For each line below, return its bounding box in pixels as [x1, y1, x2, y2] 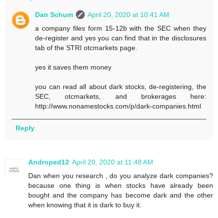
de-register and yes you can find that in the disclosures [35, 34, 206, 42]
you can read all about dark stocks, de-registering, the [35, 82, 206, 91]
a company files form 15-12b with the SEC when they [35, 24, 206, 32]
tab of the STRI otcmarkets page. [35, 43, 138, 52]
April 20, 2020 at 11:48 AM [72, 158, 153, 166]
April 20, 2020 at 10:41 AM [88, 10, 170, 18]
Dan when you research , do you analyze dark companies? [28, 171, 213, 180]
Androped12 [28, 158, 69, 166]
